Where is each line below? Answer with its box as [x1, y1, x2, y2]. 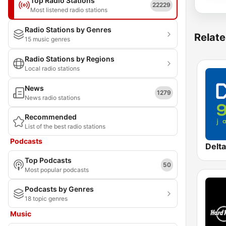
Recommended [25, 112, 77, 121]
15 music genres [25, 35, 70, 43]
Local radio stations [25, 65, 80, 72]
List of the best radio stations [25, 123, 105, 130]
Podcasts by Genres [25, 185, 94, 193]
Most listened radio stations [30, 6, 107, 14]
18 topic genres [25, 195, 68, 202]
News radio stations [25, 94, 80, 101]
